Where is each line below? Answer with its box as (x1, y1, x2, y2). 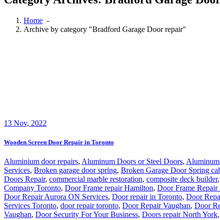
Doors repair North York (142, 210, 218, 219)
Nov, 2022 (12, 118, 47, 127)
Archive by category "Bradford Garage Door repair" (24, 25, 186, 33)
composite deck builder (146, 175, 218, 184)
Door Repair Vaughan (122, 201, 191, 210)
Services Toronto (4, 201, 56, 210)
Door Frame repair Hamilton (65, 184, 153, 192)
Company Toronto (4, 184, 61, 192)
